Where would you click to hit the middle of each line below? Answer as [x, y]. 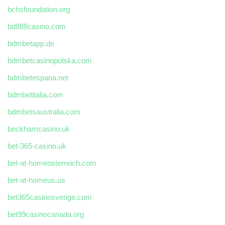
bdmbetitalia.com [35, 95]
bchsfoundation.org [39, 10]
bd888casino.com [37, 27]
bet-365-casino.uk [37, 146]
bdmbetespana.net [38, 78]
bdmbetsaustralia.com [44, 112]
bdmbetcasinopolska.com [50, 61]
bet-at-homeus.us [36, 180]
